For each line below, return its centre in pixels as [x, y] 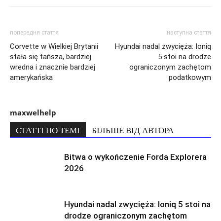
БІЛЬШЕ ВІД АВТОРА [133, 130]
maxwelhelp [33, 112]
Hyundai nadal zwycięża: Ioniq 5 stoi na [137, 204]
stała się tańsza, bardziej [51, 56]
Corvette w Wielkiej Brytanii [54, 46]
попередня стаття [34, 32]
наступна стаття [189, 32]
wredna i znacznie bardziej [53, 67]
